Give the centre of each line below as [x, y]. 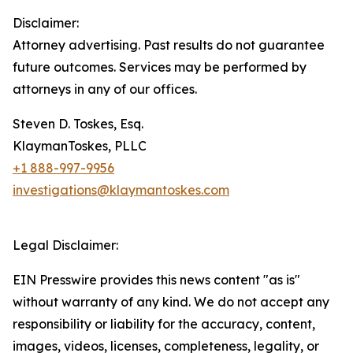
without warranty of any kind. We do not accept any [171, 302]
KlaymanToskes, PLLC [80, 146]
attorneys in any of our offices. [105, 89]
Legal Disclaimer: [65, 245]
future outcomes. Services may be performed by [160, 67]
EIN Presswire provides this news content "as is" [156, 280]
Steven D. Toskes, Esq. [78, 124]
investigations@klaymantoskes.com [121, 190]
